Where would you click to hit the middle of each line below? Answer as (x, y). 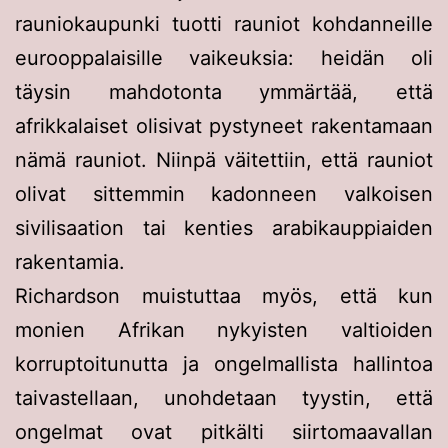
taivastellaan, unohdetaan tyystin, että (224, 397)
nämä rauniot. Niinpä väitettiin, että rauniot (224, 159)
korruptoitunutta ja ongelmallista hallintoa (224, 363)
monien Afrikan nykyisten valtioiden (224, 329)
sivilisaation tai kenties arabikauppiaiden (224, 227)
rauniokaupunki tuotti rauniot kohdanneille (224, 23)
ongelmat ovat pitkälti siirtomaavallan (224, 431)
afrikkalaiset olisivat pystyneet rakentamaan (224, 125)
